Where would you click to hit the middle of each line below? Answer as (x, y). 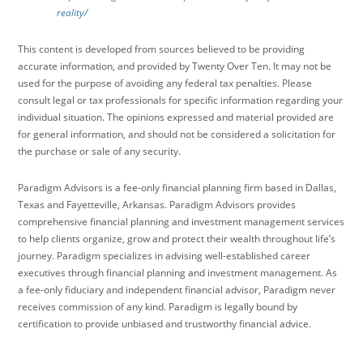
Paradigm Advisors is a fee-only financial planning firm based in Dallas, (177, 187)
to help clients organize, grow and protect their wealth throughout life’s (177, 238)
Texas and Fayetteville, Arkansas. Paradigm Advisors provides (157, 204)
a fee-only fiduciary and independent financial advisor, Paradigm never (177, 289)
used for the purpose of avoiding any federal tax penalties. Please (165, 83)
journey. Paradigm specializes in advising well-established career (164, 255)
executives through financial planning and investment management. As (178, 272)
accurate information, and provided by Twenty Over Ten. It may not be (175, 66)
